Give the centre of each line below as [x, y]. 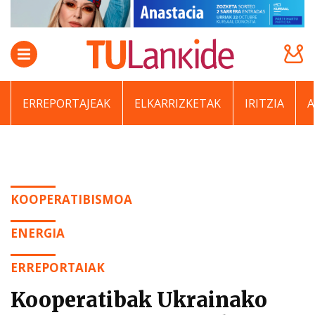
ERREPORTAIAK [58, 268]
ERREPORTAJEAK [66, 103]
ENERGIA [38, 233]
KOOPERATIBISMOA [71, 199]
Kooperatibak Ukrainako [139, 301]
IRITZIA [264, 103]
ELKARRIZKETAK [177, 103]
